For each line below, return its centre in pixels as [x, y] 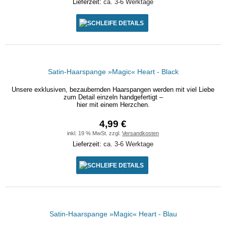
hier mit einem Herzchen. [113, 105]
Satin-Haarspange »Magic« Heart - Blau [113, 214]
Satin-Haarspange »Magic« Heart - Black [113, 72]
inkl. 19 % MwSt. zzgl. [95, 133]
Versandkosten [140, 133]
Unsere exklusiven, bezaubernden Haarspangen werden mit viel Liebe [113, 90]
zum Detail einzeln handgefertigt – [113, 97]
